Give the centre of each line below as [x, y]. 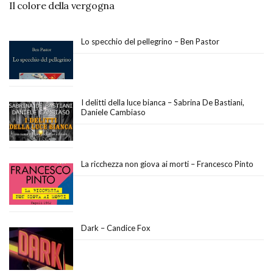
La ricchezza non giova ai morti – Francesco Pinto [167, 164]
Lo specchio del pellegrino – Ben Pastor [150, 42]
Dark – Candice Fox [116, 228]
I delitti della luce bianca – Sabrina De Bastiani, [163, 102]
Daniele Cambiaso [113, 112]
